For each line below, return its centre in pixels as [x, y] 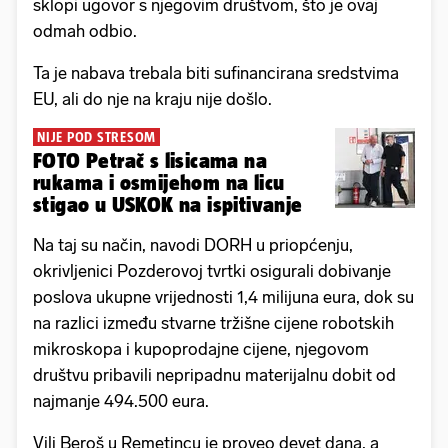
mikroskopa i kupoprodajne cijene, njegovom [201, 348]
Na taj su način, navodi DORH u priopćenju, [193, 244]
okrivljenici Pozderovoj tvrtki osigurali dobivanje [212, 270]
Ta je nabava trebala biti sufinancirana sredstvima [216, 72]
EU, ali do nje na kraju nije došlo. [152, 98]
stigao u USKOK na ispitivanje [168, 204]
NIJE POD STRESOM [96, 136]
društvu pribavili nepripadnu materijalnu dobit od [214, 374]
